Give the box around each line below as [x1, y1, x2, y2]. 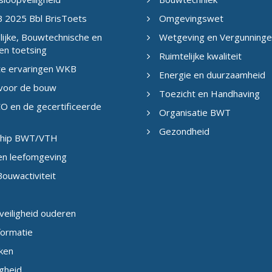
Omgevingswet [159, 12, 223, 24]
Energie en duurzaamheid [159, 69, 265, 81]
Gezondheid [159, 125, 209, 137]
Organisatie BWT [159, 106, 231, 118]
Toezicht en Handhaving [159, 87, 260, 100]
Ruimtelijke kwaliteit [159, 50, 242, 62]
